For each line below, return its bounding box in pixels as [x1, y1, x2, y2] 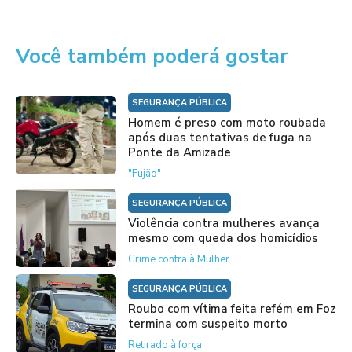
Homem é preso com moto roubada [127, 114, 326, 130]
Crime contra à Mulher [127, 251, 229, 266]
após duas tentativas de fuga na [127, 129, 312, 145]
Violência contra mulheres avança [127, 214, 320, 231]
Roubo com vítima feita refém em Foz [127, 300, 335, 317]
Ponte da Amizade [127, 144, 231, 160]
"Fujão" [127, 166, 161, 181]
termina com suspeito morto [127, 315, 288, 332]
